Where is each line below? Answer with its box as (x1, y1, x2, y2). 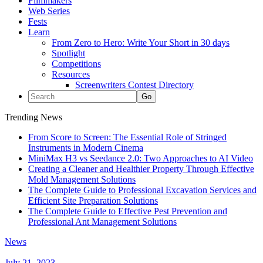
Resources (52, 69, 90, 79)
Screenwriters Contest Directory (75, 80, 194, 90)
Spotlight (52, 48, 85, 58)
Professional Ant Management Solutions (28, 217, 177, 227)
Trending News (5, 112, 62, 122)
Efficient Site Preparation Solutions (28, 195, 158, 205)
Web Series (28, 6, 70, 16)
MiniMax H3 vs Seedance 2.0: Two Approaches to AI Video (28, 153, 253, 163)
